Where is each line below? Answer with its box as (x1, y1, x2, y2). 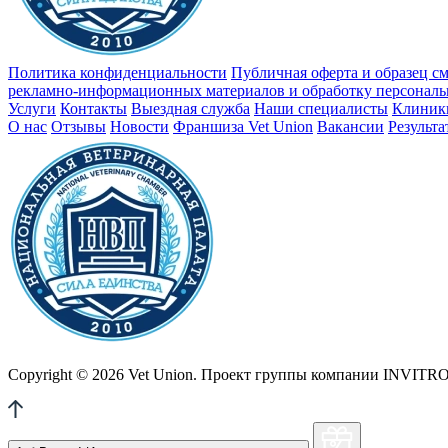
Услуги (8, 99, 56, 117)
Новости (110, 117, 169, 135)
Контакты (60, 99, 127, 117)
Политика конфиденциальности (8, 63, 227, 81)
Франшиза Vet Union (173, 117, 313, 135)
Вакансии (317, 117, 384, 135)
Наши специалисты (254, 99, 388, 117)
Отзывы (51, 117, 106, 135)
